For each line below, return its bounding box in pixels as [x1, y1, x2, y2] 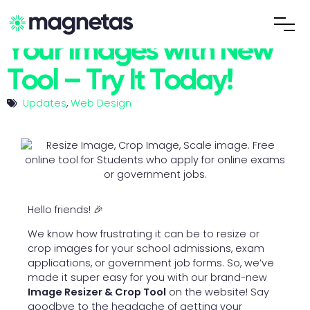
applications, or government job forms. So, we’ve [28, 256, 274, 271]
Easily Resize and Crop [7, 7, 275, 37]
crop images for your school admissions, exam [28, 241, 264, 256]
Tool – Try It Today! [7, 66, 232, 96]
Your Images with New [7, 37, 273, 66]
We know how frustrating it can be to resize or [28, 227, 259, 241]
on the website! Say [166, 285, 269, 300]
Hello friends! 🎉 [28, 203, 103, 217]
